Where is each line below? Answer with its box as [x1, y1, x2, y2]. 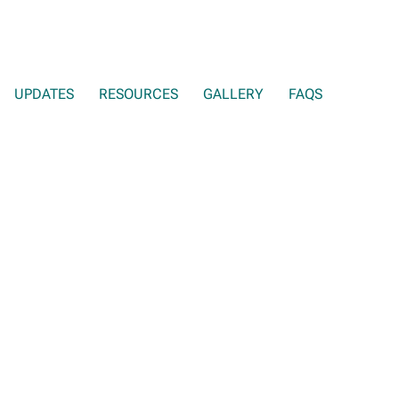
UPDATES [14, 85, 74, 102]
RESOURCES [99, 85, 178, 102]
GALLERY [203, 85, 264, 102]
